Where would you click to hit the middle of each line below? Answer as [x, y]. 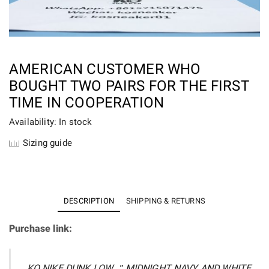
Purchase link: [41, 228]
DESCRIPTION [89, 201]
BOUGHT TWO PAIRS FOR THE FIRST [129, 86]
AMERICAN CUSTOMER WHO [105, 69]
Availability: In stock [51, 122]
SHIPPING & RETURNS [166, 201]
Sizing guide [47, 143]
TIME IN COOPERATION [87, 102]
